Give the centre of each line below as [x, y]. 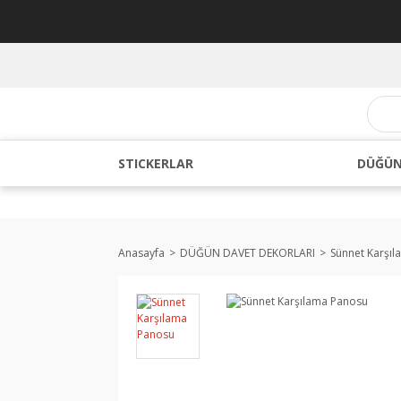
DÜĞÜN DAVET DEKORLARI [247, 253]
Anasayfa [141, 253]
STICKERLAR [156, 163]
